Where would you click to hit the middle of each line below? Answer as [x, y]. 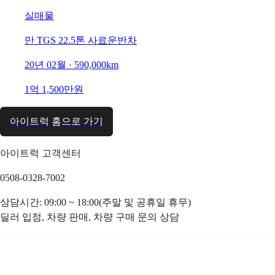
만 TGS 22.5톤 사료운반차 [81, 40]
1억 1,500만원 [54, 89]
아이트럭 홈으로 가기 [56, 121]
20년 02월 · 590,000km [72, 64]
